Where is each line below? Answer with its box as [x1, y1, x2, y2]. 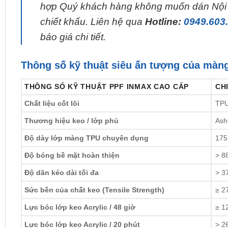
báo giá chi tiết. [40, 31, 106, 42]
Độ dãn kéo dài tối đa [24, 168, 99, 177]
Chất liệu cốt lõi [24, 99, 79, 108]
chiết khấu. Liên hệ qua [40, 16, 145, 27]
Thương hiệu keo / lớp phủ [24, 117, 119, 125]
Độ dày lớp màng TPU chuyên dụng [24, 134, 149, 142]
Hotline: [145, 16, 184, 27]
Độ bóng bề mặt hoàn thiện [24, 151, 120, 160]
